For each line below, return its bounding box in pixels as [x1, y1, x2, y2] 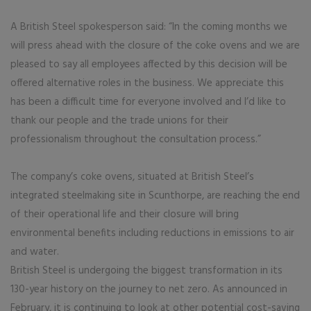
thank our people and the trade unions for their [10, 112, 228, 129]
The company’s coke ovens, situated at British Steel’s [10, 169, 254, 185]
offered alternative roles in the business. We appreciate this [10, 75, 284, 92]
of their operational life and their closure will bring [10, 206, 239, 223]
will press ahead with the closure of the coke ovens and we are [10, 37, 300, 54]
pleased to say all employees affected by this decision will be [10, 56, 287, 73]
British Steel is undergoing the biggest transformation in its [10, 262, 283, 279]
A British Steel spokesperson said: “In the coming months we [10, 19, 287, 35]
